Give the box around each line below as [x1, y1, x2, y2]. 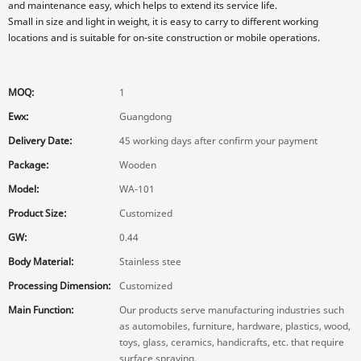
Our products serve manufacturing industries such [119, 303, 344, 317]
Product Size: [8, 206, 67, 220]
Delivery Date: [8, 134, 73, 147]
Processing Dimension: [8, 279, 111, 293]
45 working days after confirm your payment [119, 134, 317, 147]
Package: [8, 158, 49, 172]
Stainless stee [119, 255, 181, 268]
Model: [8, 182, 39, 196]
